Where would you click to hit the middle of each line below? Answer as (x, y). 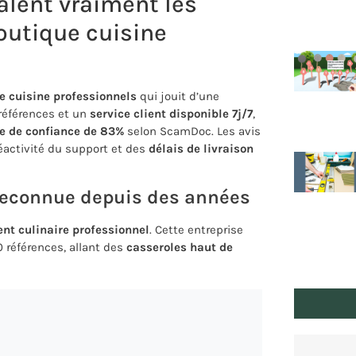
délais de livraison (201, 148)
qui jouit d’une (178, 96)
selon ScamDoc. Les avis (192, 131)
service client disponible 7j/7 (171, 113)
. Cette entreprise (196, 230)
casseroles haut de (180, 248)
